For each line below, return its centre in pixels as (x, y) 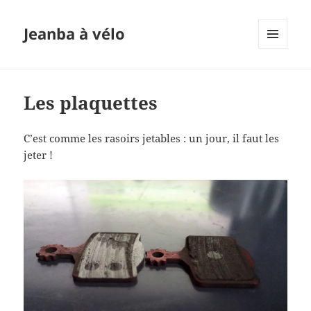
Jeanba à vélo (75, 34)
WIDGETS (278, 78)
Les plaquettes (91, 103)
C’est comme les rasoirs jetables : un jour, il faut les (152, 138)
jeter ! (39, 155)
